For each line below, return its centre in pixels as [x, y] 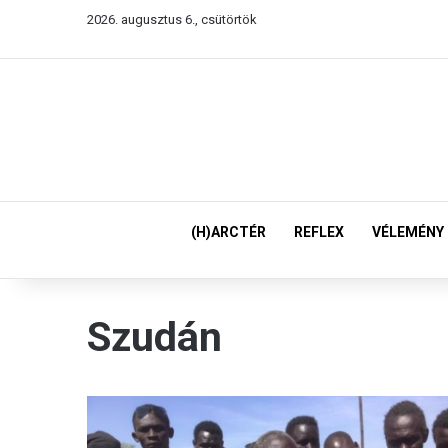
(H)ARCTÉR [228, 232]
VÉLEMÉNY [408, 232]
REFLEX [319, 232]
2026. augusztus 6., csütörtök [172, 19]
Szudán [154, 337]
